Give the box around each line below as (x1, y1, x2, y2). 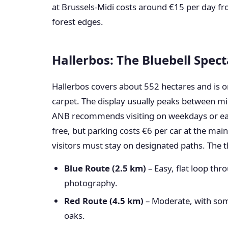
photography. (64, 177, 118, 189)
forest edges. (52, 16, 103, 27)
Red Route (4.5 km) (64, 195, 144, 207)
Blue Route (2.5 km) (64, 162, 146, 174)
